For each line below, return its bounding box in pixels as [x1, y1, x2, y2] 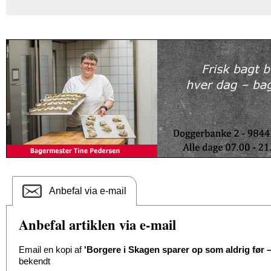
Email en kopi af [19, 244, 84, 255]
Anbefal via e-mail [49, 186, 126, 196]
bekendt [19, 256, 50, 266]
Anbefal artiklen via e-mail [19, 215, 176, 235]
